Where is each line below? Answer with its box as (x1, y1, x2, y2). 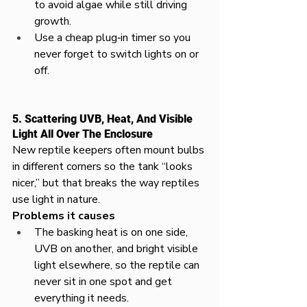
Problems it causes (12, 208, 115, 223)
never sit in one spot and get (34, 274, 175, 289)
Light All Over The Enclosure (12, 127, 153, 140)
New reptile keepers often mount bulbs (12, 143, 207, 158)
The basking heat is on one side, (34, 225, 191, 240)
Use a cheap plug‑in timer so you (34, 30, 193, 45)
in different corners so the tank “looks (12, 159, 195, 174)
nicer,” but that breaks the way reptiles (12, 175, 202, 191)
